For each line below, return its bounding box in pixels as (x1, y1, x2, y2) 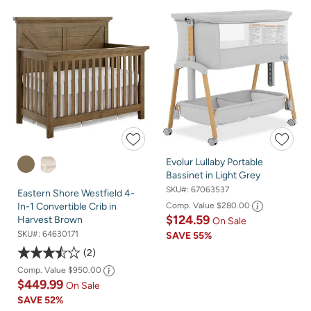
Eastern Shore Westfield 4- (17, 187, 135, 200)
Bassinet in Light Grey (166, 169, 260, 182)
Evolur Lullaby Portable (166, 156, 263, 169)
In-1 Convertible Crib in (17, 201, 117, 213)
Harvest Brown (17, 214, 83, 226)
